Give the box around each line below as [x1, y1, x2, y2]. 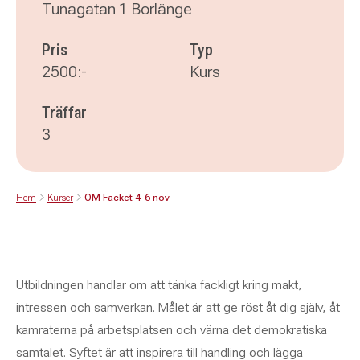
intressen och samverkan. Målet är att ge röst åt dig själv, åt [16, 300, 340, 315]
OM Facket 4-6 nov [84, 191, 170, 203]
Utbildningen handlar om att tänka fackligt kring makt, [16, 277, 302, 292]
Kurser [47, 191, 73, 203]
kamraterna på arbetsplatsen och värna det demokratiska [16, 322, 327, 337]
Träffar [42, 103, 87, 122]
